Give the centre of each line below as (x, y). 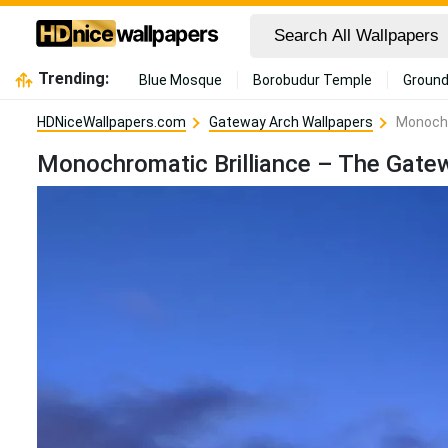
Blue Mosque (180, 80)
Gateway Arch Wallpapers (291, 122)
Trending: (73, 78)
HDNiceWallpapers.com (111, 122)
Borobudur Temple (312, 80)
